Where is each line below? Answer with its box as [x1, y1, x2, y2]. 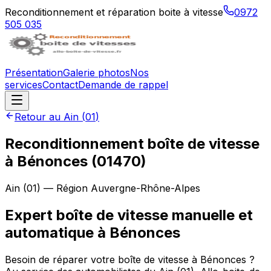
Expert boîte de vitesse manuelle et [5, 206, 253, 224]
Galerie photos [63, 67, 130, 79]
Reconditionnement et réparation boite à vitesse [5, 6, 223, 18]
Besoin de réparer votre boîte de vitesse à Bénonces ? [5, 253, 255, 266]
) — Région [37, 181, 91, 194]
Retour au [15, 111, 64, 123]
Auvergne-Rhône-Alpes [91, 181, 200, 194]
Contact [42, 79, 78, 91]
